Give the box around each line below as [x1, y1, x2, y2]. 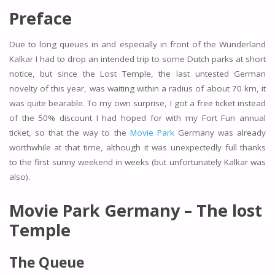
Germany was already [174, 126, 266, 138]
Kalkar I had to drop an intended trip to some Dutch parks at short [9, 53, 266, 64]
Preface [9, 7, 72, 30]
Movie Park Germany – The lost [9, 198, 262, 222]
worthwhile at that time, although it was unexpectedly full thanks [9, 141, 266, 153]
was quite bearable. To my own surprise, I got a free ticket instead [9, 97, 266, 109]
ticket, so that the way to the [9, 126, 130, 138]
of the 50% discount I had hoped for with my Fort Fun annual [9, 112, 266, 123]
